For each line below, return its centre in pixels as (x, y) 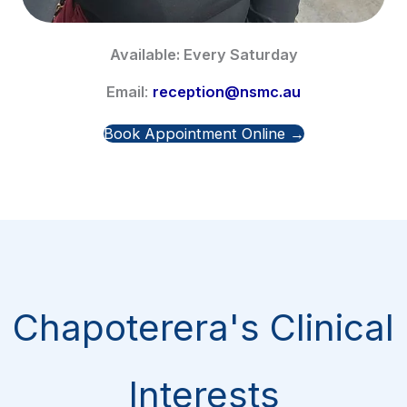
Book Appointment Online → (203, 133)
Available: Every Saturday (203, 54)
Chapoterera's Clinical (203, 327)
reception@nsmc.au (227, 91)
